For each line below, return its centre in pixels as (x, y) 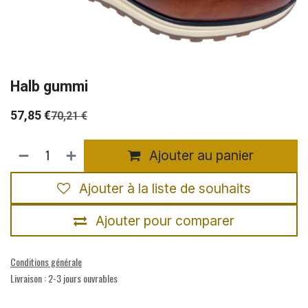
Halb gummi (49, 86)
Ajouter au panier (200, 156)
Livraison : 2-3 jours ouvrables (64, 278)
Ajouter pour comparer (165, 220)
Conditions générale (46, 262)
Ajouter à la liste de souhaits (165, 188)
